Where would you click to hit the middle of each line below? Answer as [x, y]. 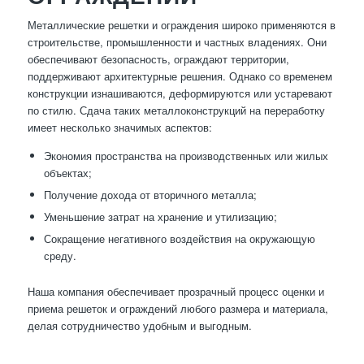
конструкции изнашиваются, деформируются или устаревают [180, 93]
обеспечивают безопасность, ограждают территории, [158, 59]
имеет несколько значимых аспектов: [119, 128]
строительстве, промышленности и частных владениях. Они [177, 42]
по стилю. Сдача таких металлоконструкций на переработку [176, 110]
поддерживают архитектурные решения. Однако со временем [180, 76]
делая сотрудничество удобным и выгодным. [139, 326]
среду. [60, 256]
